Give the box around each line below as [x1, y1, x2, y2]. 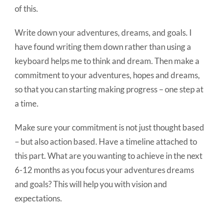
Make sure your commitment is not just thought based [15, 122, 204, 133]
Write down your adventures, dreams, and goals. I [15, 27, 192, 38]
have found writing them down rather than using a [15, 42, 191, 52]
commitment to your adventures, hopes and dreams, [15, 70, 200, 81]
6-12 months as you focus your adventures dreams [15, 165, 194, 175]
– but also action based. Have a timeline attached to [15, 136, 197, 147]
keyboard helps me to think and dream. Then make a [15, 56, 199, 66]
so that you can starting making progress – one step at [15, 84, 203, 95]
